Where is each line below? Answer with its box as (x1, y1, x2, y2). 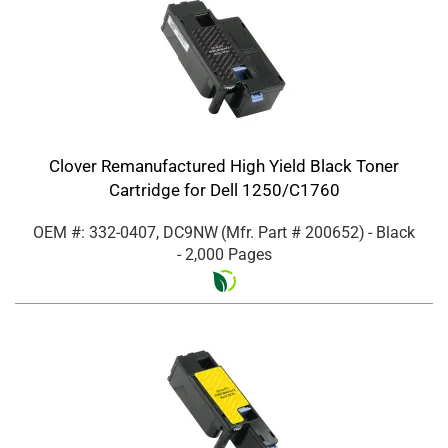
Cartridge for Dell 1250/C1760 (108, 180, 340, 201)
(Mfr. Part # (221, 223, 305, 243)
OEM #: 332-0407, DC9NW (33, 223, 218, 243)
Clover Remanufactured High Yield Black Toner (49, 156, 399, 177)
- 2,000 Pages (176, 245, 272, 265)
